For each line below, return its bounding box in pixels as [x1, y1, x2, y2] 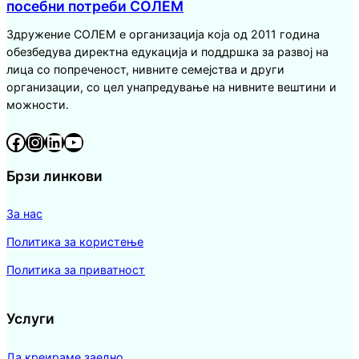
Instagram [25, 129, 42, 153]
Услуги [6, 310, 54, 328]
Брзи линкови [6, 167, 103, 184]
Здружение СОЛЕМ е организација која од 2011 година [6, 27, 320, 42]
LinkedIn [44, 129, 55, 153]
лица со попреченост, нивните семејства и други [6, 63, 284, 77]
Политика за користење [6, 235, 143, 249]
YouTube [63, 129, 75, 153]
